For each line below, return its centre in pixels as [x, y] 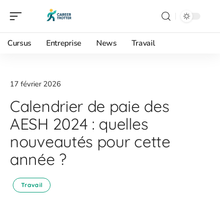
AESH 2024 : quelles [79, 124]
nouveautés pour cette [90, 141]
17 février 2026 [35, 84]
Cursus [20, 43]
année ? [38, 159]
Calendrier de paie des [90, 106]
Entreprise [64, 43]
